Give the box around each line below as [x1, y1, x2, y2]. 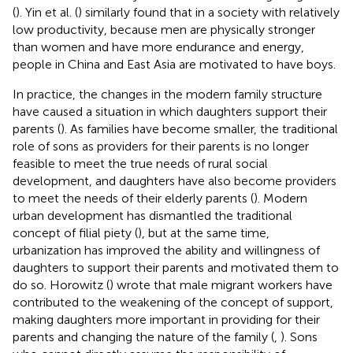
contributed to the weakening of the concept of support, [13, 294, 333, 310]
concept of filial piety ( [13, 225, 138, 240]
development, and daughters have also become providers [13, 173, 336, 188]
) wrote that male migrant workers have [110, 277, 333, 292]
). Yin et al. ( [16, 4, 78, 20]
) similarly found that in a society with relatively [78, 4, 340, 20]
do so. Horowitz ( [13, 277, 110, 292]
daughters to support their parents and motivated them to [13, 259, 339, 275]
